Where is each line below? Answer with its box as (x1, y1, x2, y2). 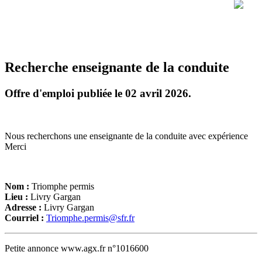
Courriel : (5, 212, 46, 223)
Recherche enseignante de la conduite (5, 59, 229, 75)
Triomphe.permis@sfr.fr (46, 212, 135, 223)
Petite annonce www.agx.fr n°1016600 (5, 243, 149, 253)
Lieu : (5, 191, 30, 202)
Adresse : (5, 202, 44, 212)
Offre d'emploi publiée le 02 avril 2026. (5, 87, 191, 99)
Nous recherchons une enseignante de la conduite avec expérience (5, 130, 248, 141)
